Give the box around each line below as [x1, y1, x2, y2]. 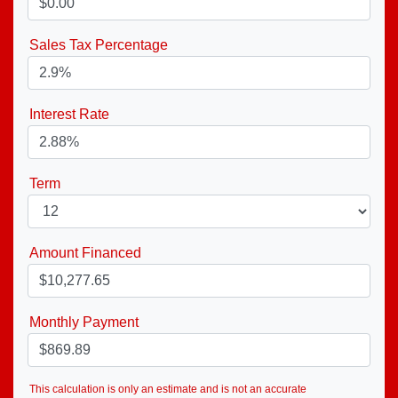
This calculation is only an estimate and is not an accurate [29, 383, 306, 395]
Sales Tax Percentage [29, 37, 168, 52]
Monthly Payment [29, 314, 139, 330]
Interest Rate [29, 107, 109, 122]
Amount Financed [29, 245, 141, 260]
